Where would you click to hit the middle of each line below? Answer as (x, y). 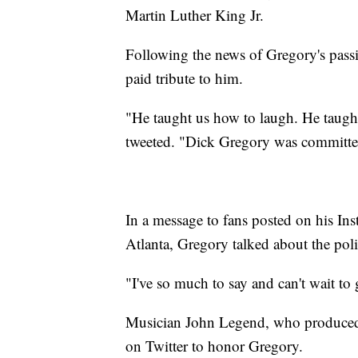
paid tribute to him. (184, 78)
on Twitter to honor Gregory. (214, 346)
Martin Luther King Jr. (195, 15)
